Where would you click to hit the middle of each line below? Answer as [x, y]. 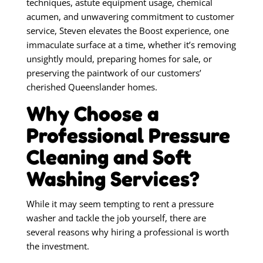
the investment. [58, 246]
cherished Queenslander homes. [92, 87]
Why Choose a [92, 114]
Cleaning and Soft [109, 157]
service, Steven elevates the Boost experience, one [127, 31]
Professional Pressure [128, 135]
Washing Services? [113, 179]
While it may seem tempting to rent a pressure [120, 203]
